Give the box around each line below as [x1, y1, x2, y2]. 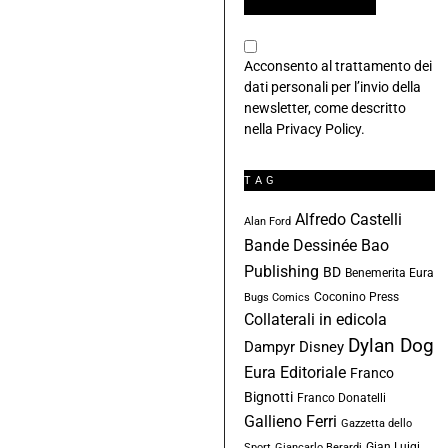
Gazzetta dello [340, 416, 412, 430]
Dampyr [243, 337, 295, 356]
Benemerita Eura [344, 265, 434, 280]
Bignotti [243, 388, 293, 405]
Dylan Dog [347, 334, 434, 357]
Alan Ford [243, 214, 291, 228]
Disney [298, 337, 344, 356]
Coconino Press [313, 289, 399, 304]
